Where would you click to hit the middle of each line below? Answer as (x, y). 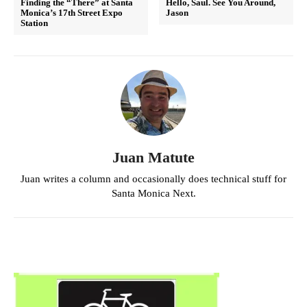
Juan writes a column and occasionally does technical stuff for (153, 179)
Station (34, 23)
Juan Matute (153, 157)
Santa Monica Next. (153, 193)
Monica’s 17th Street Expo (72, 12)
